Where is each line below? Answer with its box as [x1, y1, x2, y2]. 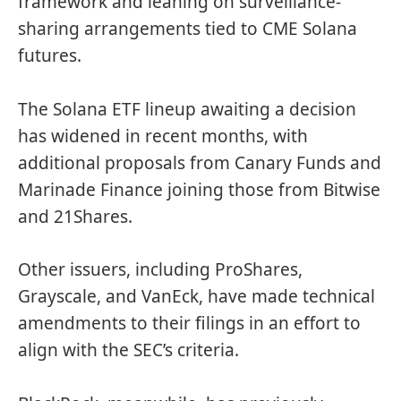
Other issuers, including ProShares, [18, 258, 303, 282]
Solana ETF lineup [53, 97, 196, 121]
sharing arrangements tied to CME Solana [18, 17, 357, 41]
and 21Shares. [18, 204, 137, 228]
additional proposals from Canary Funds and [18, 150, 381, 175]
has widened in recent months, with [18, 124, 308, 148]
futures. [18, 44, 81, 68]
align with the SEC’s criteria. [18, 338, 239, 363]
